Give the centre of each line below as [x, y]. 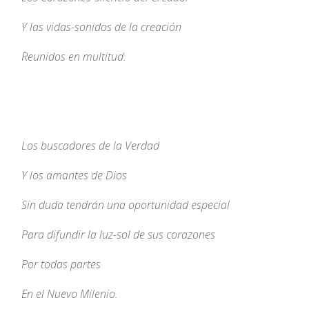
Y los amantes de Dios [74, 176]
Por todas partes [61, 265]
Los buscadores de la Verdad [91, 146]
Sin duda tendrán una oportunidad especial [126, 205]
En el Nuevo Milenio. [70, 294]
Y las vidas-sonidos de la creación [102, 27]
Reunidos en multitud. [74, 57]
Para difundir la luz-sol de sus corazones [119, 235]
